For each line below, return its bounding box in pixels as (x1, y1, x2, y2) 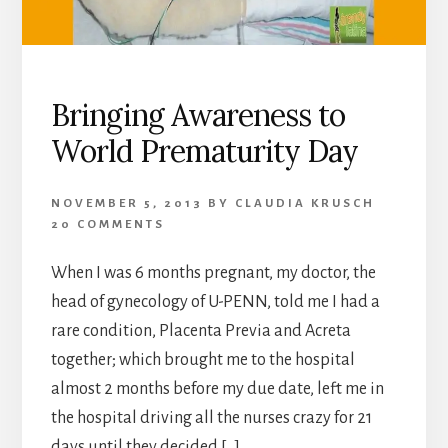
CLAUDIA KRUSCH (234, 197, 375, 211)
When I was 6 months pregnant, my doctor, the (50, 264, 376, 283)
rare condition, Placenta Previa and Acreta (50, 322, 351, 341)
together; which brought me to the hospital (50, 351, 355, 370)
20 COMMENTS (50, 218, 165, 232)
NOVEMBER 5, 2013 (50, 197, 203, 211)
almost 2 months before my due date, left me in (50, 380, 384, 399)
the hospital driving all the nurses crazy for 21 (50, 409, 372, 428)
